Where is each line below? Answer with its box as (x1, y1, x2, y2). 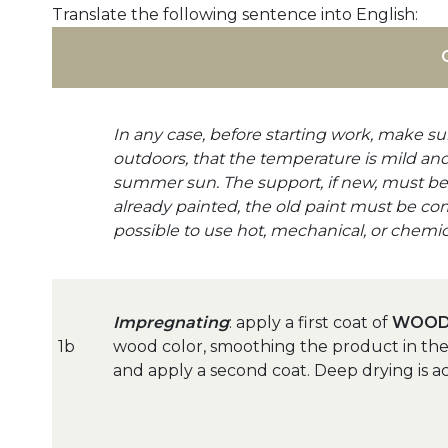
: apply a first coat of (229, 313, 392, 333)
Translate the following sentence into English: (52, 5, 418, 25)
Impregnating (113, 313, 229, 333)
